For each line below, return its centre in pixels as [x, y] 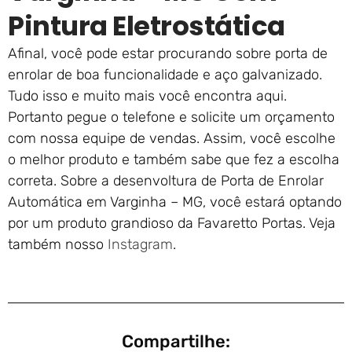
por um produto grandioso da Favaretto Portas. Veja [172, 224]
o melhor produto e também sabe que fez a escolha [174, 160]
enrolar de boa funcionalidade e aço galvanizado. [165, 75]
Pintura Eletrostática [147, 26]
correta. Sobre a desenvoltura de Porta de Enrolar [166, 181]
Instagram [140, 245]
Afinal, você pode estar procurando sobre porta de [168, 54]
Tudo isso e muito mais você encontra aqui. [147, 96]
